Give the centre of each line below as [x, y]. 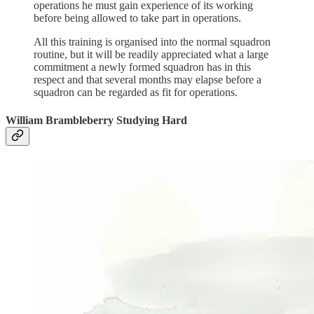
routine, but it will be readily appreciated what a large [151, 55]
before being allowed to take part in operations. [137, 18]
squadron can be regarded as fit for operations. [136, 93]
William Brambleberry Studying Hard [96, 120]
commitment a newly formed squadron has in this [142, 67]
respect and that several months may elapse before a [148, 80]
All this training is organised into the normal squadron [152, 42]
